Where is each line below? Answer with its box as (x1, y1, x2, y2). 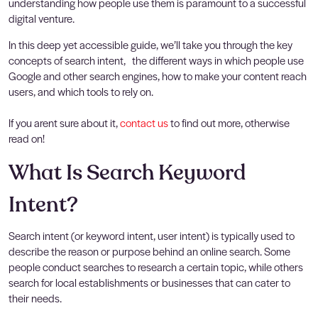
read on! (9, 131, 45, 146)
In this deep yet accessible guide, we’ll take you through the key (9, 37, 292, 53)
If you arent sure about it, (9, 115, 120, 131)
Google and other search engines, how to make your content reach (9, 68, 307, 84)
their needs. (9, 290, 62, 306)
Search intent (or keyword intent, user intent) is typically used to (9, 228, 295, 243)
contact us (120, 115, 168, 131)
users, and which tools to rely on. (9, 84, 153, 99)
